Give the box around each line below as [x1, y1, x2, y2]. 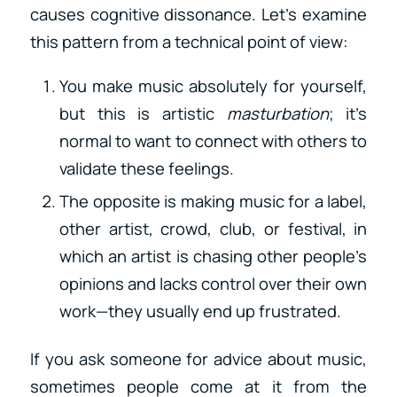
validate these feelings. [58, 156, 234, 180]
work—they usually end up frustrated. [58, 299, 341, 323]
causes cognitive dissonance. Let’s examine [29, 3, 368, 27]
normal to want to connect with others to [58, 128, 368, 152]
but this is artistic [58, 101, 227, 125]
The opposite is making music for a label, [58, 189, 368, 213]
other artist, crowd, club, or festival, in [58, 216, 368, 240]
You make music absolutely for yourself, [58, 74, 368, 97]
